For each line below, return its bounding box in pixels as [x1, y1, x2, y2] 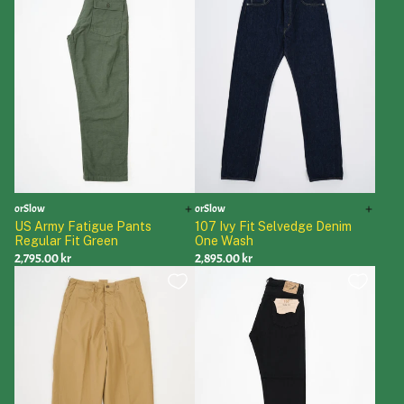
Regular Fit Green [14, 232, 118, 248]
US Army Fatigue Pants [14, 217, 151, 234]
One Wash [195, 232, 253, 248]
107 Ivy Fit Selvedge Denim [195, 217, 352, 234]
